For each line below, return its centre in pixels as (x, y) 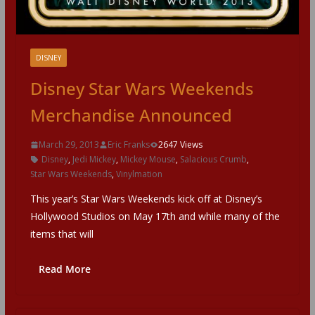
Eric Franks (128, 145)
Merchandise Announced (131, 115)
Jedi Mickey (94, 160)
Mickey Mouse (148, 160)
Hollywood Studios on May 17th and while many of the (155, 217)
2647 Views (180, 145)
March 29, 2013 (69, 145)
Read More (64, 269)
